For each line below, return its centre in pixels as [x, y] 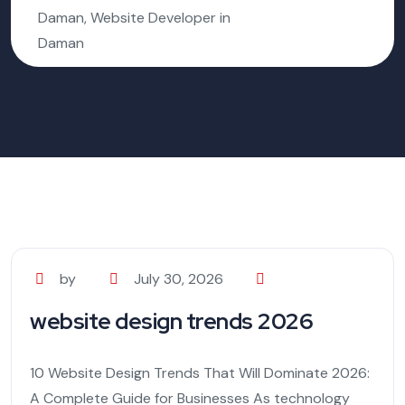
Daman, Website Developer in [134, 18]
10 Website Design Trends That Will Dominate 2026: [200, 373]
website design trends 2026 [171, 322]
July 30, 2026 [178, 279]
